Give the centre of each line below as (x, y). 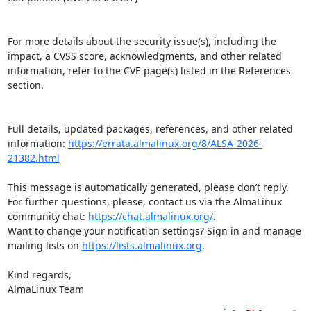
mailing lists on (44, 245)
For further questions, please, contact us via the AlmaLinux (144, 201)
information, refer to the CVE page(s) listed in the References (149, 70)
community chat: (48, 216)
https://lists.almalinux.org (142, 245)
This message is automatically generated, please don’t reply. (148, 187)
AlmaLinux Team (45, 289)
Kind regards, (39, 274)
